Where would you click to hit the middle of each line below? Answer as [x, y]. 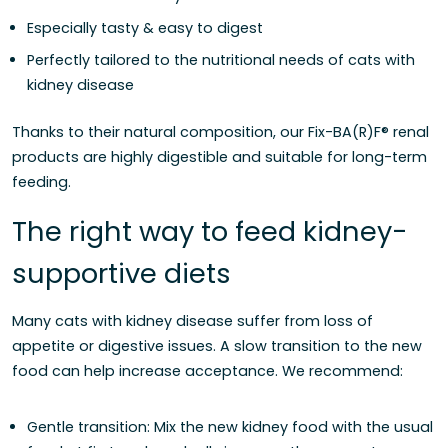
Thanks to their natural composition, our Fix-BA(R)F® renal [220, 131]
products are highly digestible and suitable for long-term [219, 156]
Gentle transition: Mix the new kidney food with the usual [230, 426]
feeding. [41, 181]
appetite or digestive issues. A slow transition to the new [217, 345]
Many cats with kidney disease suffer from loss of [192, 320]
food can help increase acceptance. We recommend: [207, 370]
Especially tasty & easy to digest [145, 27]
